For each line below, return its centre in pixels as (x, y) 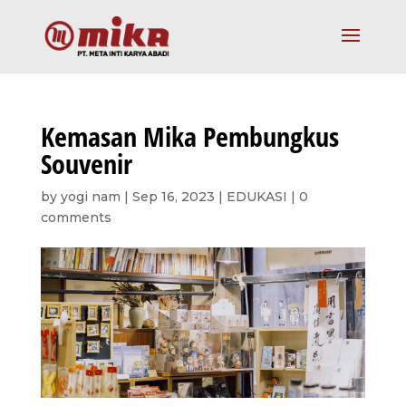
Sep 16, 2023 (173, 197)
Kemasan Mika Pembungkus (189, 136)
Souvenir (86, 164)
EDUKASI (256, 197)
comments (76, 217)
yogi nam (90, 197)
